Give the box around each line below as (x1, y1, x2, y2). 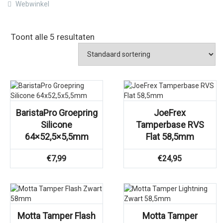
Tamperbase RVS (135, 119, 204, 130)
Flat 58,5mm (145, 131, 194, 142)
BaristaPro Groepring (15, 108, 98, 118)
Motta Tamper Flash (17, 211, 96, 221)
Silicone (41, 119, 73, 130)
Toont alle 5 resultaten (11, 32, 95, 42)
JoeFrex (154, 108, 186, 118)
